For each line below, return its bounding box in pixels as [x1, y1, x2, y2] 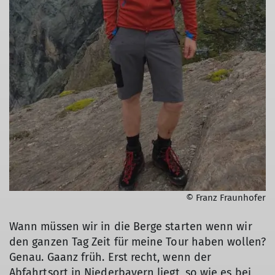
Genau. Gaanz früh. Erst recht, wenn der [9, 250, 212, 264]
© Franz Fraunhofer [186, 192, 266, 203]
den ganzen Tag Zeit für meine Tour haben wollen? [9, 234, 266, 249]
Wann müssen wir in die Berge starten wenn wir [9, 219, 252, 233]
